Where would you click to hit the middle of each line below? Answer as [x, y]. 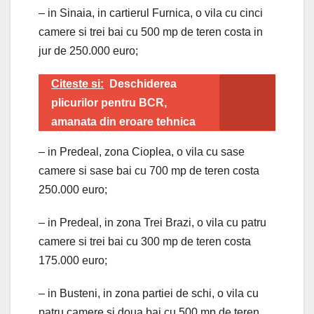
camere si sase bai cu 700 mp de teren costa [149, 170]
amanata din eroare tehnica [123, 121]
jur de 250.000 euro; [88, 50]
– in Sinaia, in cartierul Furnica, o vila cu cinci [151, 13]
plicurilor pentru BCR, [109, 102]
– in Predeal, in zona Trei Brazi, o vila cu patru [152, 222]
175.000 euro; [73, 260]
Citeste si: [77, 83]
